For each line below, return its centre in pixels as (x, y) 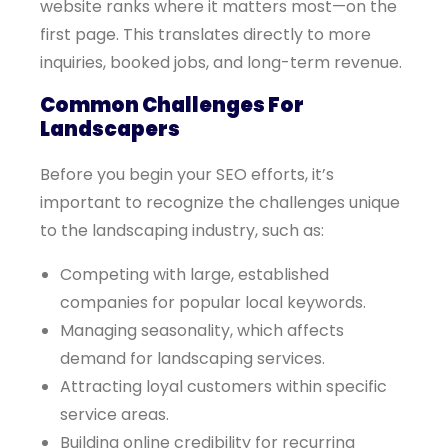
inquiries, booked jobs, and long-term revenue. (221, 62)
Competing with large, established (194, 274)
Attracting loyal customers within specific (223, 386)
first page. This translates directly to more (205, 34)
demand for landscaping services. (192, 358)
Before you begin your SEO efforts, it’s (187, 174)
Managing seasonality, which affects (202, 330)
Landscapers (110, 129)
